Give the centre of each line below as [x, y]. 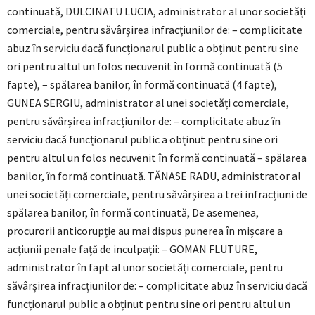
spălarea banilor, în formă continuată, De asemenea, [133, 213]
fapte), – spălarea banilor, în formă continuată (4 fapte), [142, 85]
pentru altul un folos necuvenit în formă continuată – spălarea [157, 158]
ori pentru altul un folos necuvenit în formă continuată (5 [145, 66]
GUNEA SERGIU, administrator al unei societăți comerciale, [148, 103]
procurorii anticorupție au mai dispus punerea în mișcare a [145, 231]
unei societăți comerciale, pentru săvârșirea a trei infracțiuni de [157, 194]
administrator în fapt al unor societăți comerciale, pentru [145, 268]
